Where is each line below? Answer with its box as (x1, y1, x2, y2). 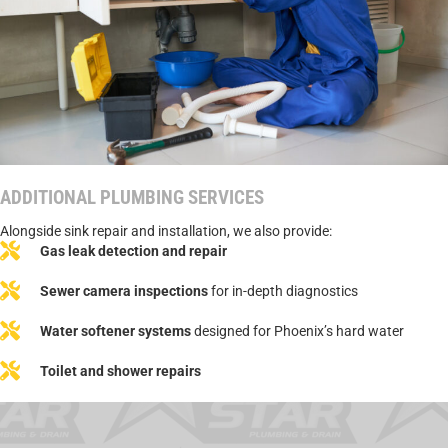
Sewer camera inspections (40, 282, 208, 299)
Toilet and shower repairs (40, 362, 201, 379)
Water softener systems (40, 322, 191, 339)
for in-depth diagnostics (208, 282, 358, 299)
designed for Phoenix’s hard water (191, 322, 404, 339)
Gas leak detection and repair (40, 242, 227, 259)
